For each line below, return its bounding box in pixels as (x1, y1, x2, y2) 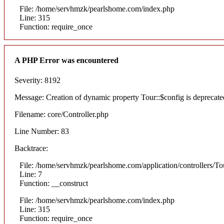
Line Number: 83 (14, 126, 69, 135)
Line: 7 (19, 169, 42, 178)
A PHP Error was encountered (14, 56, 118, 65)
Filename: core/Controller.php (14, 109, 108, 118)
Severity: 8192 (14, 75, 60, 84)
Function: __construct (19, 178, 88, 187)
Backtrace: (14, 143, 48, 152)
